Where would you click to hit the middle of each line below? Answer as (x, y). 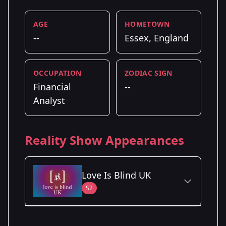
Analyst (49, 100)
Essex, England (157, 38)
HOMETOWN (147, 24)
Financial (52, 87)
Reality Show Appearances (104, 140)
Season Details (58, 218)
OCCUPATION (58, 73)
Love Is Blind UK (116, 175)
